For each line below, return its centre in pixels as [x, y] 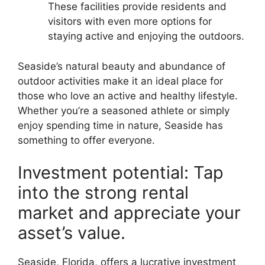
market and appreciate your [129, 213]
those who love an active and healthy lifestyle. [128, 96]
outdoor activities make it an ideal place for [120, 81]
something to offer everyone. [86, 140]
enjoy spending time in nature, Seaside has [120, 125]
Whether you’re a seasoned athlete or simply [124, 110]
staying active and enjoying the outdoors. [146, 36]
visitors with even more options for [130, 22]
